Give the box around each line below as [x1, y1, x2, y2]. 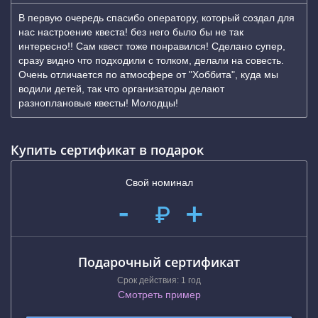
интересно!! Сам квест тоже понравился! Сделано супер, [18, 40, 285, 52]
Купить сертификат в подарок [11, 141, 204, 158]
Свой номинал [125, 177, 193, 188]
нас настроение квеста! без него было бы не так [18, 26, 243, 38]
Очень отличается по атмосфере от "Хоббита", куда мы [18, 69, 278, 80]
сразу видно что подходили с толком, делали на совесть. [18, 55, 284, 66]
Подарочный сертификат [78, 253, 240, 270]
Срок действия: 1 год [117, 275, 201, 285]
